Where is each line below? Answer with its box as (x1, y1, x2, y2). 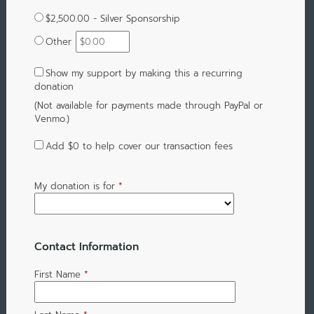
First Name (34, 267, 81, 281)
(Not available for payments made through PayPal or (34, 98, 263, 112)
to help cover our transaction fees (78, 139, 233, 153)
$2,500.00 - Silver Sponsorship (45, 11, 180, 25)
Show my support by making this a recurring (45, 66, 243, 80)
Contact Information (34, 238, 139, 254)
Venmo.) (34, 111, 69, 125)
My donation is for (34, 179, 115, 193)
